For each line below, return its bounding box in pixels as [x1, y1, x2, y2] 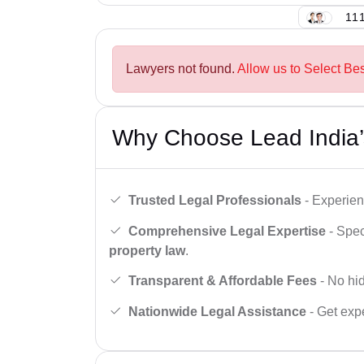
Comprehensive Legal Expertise [128, 223, 326, 238]
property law [109, 243, 185, 258]
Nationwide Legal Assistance [128, 304, 306, 318]
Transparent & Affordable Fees [128, 274, 317, 288]
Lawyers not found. [126, 62, 237, 76]
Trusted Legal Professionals [128, 193, 301, 207]
